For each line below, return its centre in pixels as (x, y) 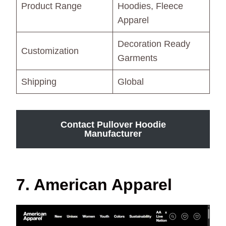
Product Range (51, 6)
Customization (50, 51)
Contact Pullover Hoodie (113, 125)
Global (131, 82)
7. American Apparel (94, 185)
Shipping (39, 82)
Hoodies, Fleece (150, 6)
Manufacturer (113, 134)
